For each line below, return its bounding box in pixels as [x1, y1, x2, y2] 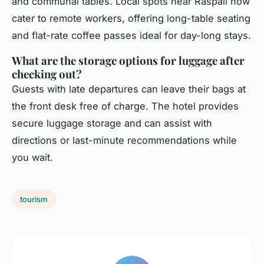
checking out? [12, 67, 82, 82]
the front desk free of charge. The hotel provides [12, 100, 239, 113]
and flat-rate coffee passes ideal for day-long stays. [12, 29, 251, 42]
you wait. [12, 151, 53, 164]
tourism [20, 194, 48, 204]
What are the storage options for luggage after [12, 53, 245, 68]
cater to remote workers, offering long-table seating [12, 12, 250, 25]
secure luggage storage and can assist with [12, 117, 212, 130]
